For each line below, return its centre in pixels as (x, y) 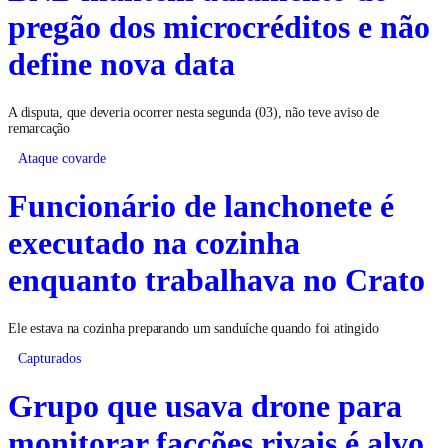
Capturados (49, 356)
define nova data (121, 62)
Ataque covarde (62, 157)
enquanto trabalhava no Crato (216, 278)
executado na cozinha (154, 241)
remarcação (39, 127)
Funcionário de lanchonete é (201, 204)
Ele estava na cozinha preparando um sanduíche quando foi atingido (193, 326)
